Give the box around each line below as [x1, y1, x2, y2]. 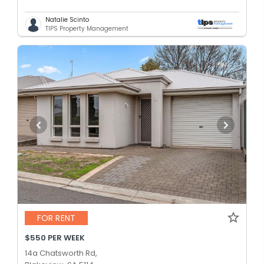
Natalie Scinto [45, 15, 89, 25]
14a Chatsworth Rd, [25, 247, 97, 259]
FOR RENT [37, 212, 75, 225]
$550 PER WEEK [25, 232, 85, 243]
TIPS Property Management [45, 24, 128, 34]
